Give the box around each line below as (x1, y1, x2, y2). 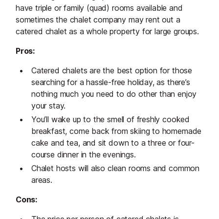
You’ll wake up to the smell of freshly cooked (31, 114, 190, 125)
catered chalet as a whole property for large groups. (16, 26, 199, 37)
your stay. (31, 101, 66, 111)
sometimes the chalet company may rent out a (16, 15, 180, 25)
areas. (31, 175, 52, 185)
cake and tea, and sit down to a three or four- (31, 138, 195, 148)
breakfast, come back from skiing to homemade (31, 126, 202, 136)
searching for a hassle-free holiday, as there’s (31, 77, 190, 88)
